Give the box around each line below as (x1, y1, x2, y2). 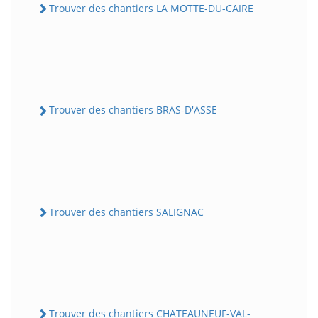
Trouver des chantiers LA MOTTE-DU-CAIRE (49, 1, 253, 16)
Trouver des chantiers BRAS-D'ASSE (49, 103, 217, 117)
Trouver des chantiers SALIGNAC (49, 204, 204, 219)
